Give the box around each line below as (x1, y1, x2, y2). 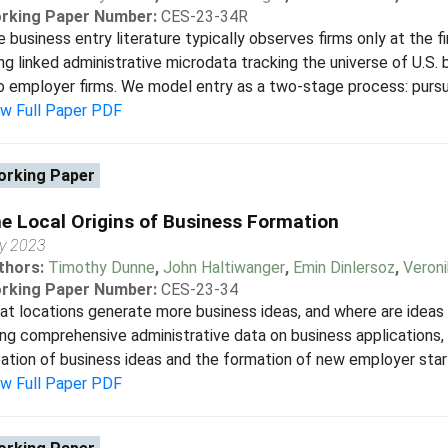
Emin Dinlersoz (292, 258, 395, 277)
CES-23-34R (160, 7, 248, 26)
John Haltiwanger (162, 258, 285, 277)
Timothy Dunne (47, 258, 155, 277)
